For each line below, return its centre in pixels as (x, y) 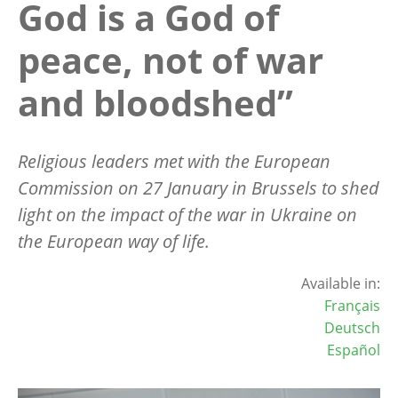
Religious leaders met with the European (174, 161)
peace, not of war (171, 60)
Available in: (341, 283)
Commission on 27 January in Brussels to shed (199, 187)
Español (354, 350)
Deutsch (352, 327)
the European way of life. (114, 241)
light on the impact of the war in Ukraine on (187, 214)
